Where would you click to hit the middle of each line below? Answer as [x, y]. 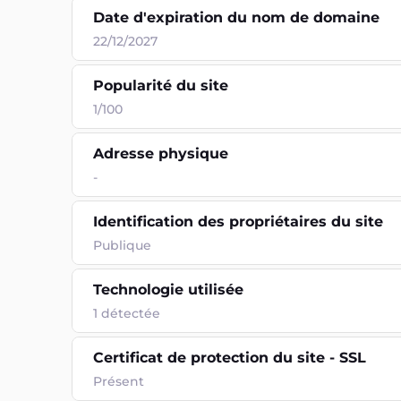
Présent [119, 381]
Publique [122, 245]
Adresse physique [161, 154]
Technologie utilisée [168, 290]
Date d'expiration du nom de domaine [236, 17]
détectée [131, 313]
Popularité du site [161, 85]
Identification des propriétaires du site [238, 222]
